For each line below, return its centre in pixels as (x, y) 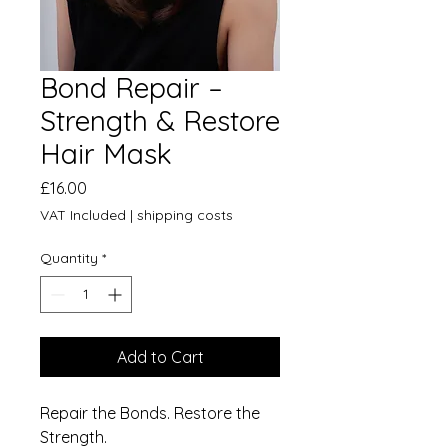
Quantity (69, 257)
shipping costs (185, 214)
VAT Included (83, 214)
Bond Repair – (131, 87)
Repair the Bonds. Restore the (150, 412)
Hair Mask (106, 153)
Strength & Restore (160, 120)
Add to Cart (160, 356)
